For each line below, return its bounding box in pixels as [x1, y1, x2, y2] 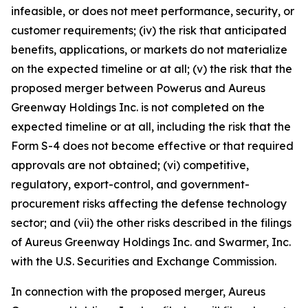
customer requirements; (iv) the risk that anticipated [11, 23, 287, 37]
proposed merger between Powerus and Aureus [11, 80, 265, 95]
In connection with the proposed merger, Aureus [11, 284, 265, 298]
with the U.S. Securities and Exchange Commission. [11, 254, 276, 268]
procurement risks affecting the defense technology [11, 196, 287, 210]
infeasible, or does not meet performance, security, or [11, 3, 294, 18]
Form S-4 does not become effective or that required [11, 138, 294, 153]
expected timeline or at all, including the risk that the [11, 119, 291, 133]
